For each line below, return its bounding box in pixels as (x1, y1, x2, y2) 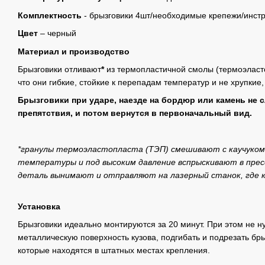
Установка (18, 201, 60, 211)
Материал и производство (18, 46, 130, 56)
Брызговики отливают (18, 64, 101, 74)
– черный (38, 28, 76, 38)
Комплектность (18, 10, 82, 20)
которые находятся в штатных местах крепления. (18, 245, 212, 255)
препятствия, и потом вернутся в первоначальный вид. (18, 108, 252, 118)
